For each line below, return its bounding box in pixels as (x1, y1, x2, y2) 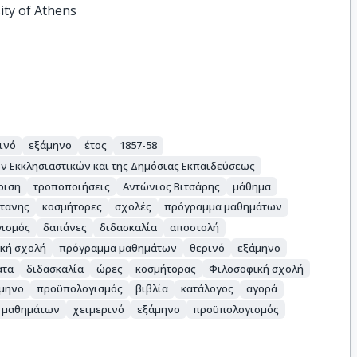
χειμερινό (73, 301, 125, 316)
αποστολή (170, 220, 220, 235)
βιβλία (135, 281, 169, 296)
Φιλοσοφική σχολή (209, 261, 304, 276)
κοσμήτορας (135, 261, 197, 276)
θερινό (190, 240, 226, 255)
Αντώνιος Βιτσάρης (123, 178, 221, 194)
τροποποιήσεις (33, 178, 111, 194)
